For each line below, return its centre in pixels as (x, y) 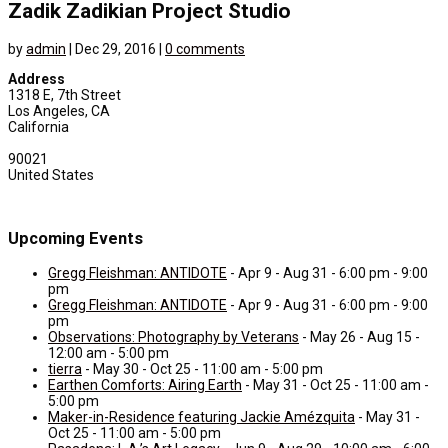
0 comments (205, 48)
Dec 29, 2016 (115, 48)
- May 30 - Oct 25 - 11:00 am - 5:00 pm (202, 368)
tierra (65, 368)
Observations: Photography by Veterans (173, 336)
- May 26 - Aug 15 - (359, 336)
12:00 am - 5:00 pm (108, 352)
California (38, 126)
